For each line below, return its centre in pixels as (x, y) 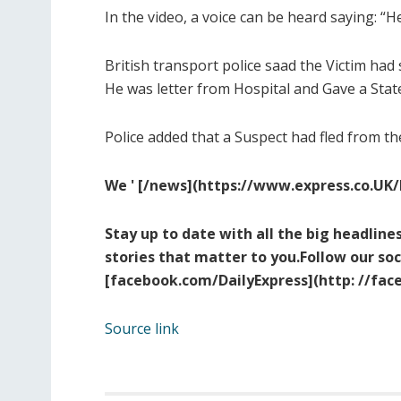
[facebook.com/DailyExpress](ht (220, 281)
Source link (142, 329)
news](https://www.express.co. (261, 186)
